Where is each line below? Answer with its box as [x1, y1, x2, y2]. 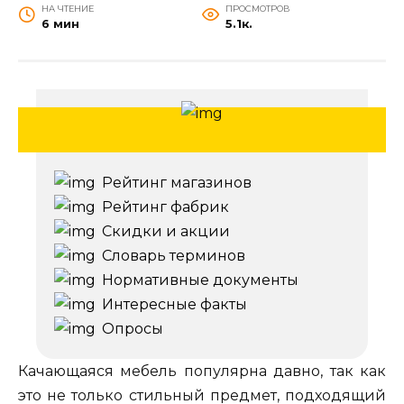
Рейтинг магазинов [102, 174, 252, 192]
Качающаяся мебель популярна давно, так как [18, 363, 386, 381]
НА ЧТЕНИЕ [41, 4, 94, 14]
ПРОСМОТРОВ [225, 4, 290, 14]
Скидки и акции [102, 223, 230, 241]
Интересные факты [102, 296, 247, 314]
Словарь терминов [102, 247, 245, 265]
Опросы [102, 320, 163, 338]
